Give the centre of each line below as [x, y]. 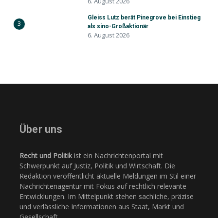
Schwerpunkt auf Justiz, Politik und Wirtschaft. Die [97, 166]
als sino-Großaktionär [118, 26]
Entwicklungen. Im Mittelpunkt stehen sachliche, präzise [107, 196]
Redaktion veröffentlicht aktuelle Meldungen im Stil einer [108, 176]
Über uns [41, 129]
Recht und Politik [46, 155]
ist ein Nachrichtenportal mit [118, 155]
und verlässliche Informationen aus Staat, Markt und [102, 207]
